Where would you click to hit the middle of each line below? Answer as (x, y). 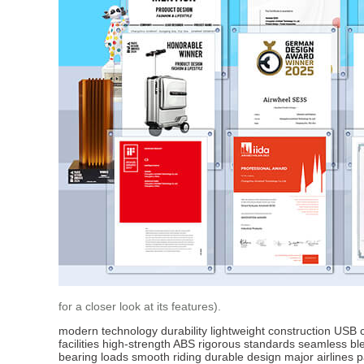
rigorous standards (247, 343)
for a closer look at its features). (140, 306)
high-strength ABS (149, 343)
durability (184, 330)
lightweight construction (271, 330)
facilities (79, 343)
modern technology (108, 330)
